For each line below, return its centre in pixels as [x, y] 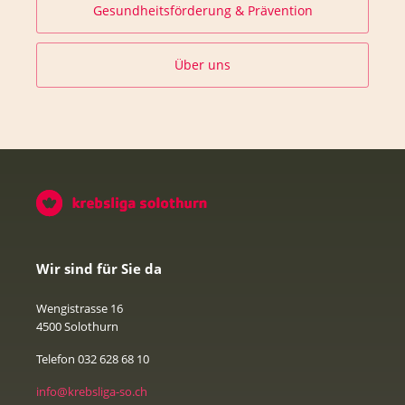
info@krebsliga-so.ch [92, 392]
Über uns [202, 65]
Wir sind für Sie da [99, 268]
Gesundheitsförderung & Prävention [202, 11]
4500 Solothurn [77, 326]
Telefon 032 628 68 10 [93, 359]
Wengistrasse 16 [80, 308]
